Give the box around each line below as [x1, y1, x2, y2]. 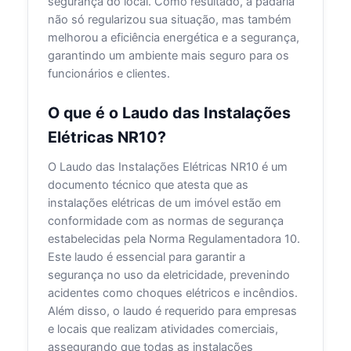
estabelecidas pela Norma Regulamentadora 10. [48, 232, 301, 247]
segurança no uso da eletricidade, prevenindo [48, 268, 291, 283]
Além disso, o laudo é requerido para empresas [48, 304, 298, 319]
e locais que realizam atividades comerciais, [48, 322, 279, 337]
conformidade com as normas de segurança [48, 214, 284, 229]
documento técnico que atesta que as [48, 178, 249, 193]
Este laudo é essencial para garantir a [48, 250, 246, 265]
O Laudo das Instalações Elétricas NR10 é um [48, 160, 288, 175]
